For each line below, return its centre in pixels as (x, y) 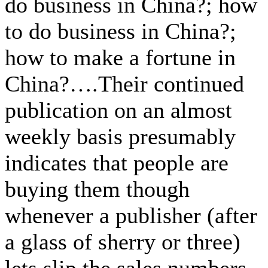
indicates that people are (117, 163)
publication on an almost (118, 110)
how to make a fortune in (120, 58)
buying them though (97, 189)
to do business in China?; (121, 31)
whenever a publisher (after (131, 216)
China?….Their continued (124, 84)
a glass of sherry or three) (123, 242)
